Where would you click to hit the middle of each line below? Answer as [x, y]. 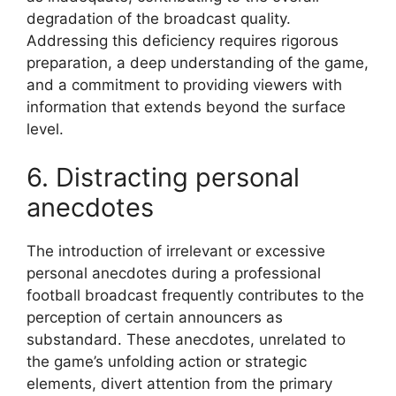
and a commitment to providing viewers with [184, 84]
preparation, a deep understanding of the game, [198, 62]
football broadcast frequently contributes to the [195, 296]
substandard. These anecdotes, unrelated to [186, 340]
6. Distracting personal [163, 178]
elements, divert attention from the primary [179, 384]
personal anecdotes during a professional [174, 274]
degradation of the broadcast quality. [159, 18]
